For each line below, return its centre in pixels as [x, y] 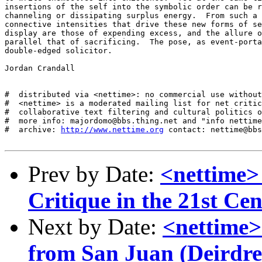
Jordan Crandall [40, 68]
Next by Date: [95, 227]
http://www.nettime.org [112, 130]
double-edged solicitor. [58, 51]
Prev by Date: [94, 174]
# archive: [33, 130]
